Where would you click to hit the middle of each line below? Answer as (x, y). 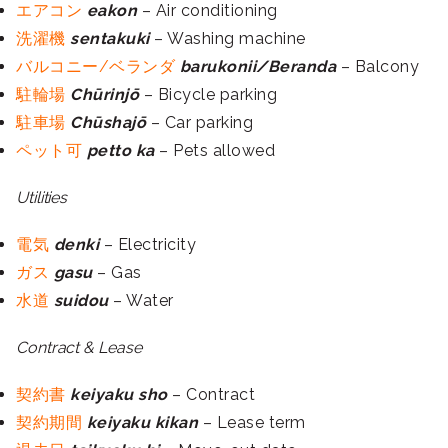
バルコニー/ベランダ (98, 67)
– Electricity (147, 245)
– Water (141, 301)
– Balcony (379, 67)
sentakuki (110, 39)
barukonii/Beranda (260, 67)
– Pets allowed (214, 151)
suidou (81, 301)
